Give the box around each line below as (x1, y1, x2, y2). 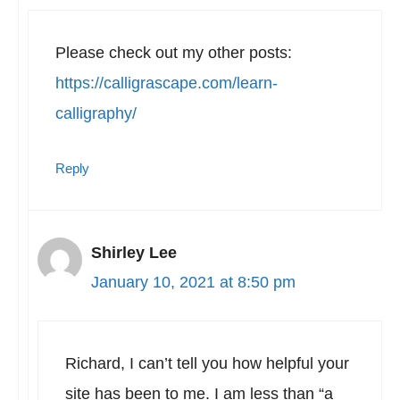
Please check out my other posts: (55, 44, 292, 62)
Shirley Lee (91, 244, 177, 262)
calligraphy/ (55, 104, 137, 122)
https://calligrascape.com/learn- (55, 74, 278, 92)
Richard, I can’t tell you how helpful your (65, 354, 349, 372)
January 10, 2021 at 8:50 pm (91, 273, 296, 291)
